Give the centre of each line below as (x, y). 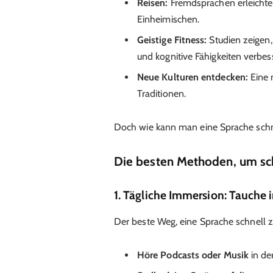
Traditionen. (161, 94)
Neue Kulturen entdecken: (192, 77)
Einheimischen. (168, 19)
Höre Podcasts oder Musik (193, 255)
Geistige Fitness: (172, 40)
